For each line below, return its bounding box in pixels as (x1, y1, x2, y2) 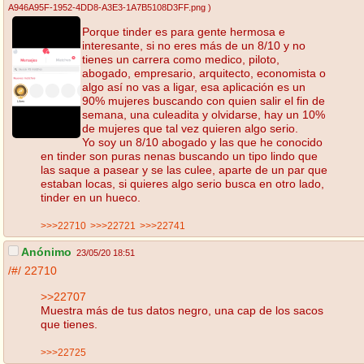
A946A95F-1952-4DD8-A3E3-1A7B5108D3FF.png (8, 2, 206, 13)
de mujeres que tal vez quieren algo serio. (82, 121, 298, 135)
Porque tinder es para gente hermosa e (82, 24, 285, 38)
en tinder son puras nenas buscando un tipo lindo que (41, 149, 318, 162)
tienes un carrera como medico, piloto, (82, 52, 279, 66)
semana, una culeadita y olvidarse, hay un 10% (82, 107, 325, 121)
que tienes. (41, 317, 97, 331)
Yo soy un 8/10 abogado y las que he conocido (82, 135, 323, 149)
